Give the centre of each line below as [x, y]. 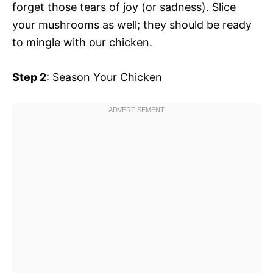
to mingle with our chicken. [82, 42]
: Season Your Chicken [104, 77]
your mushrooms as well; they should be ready [132, 24]
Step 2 [29, 77]
